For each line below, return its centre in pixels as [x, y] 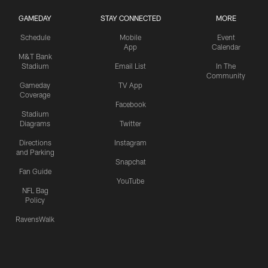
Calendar [226, 47]
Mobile [130, 37]
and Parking [35, 152]
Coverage [35, 95]
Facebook [130, 104]
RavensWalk [35, 219]
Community [226, 76]
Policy [35, 200]
